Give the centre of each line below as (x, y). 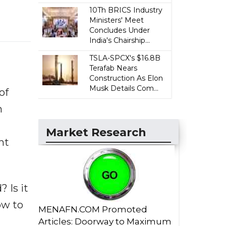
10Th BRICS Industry (126, 10)
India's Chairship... (120, 40)
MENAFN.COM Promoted (93, 209)
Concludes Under (120, 30)
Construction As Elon (126, 78)
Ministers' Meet (117, 20)
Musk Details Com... (124, 88)
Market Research (96, 132)
